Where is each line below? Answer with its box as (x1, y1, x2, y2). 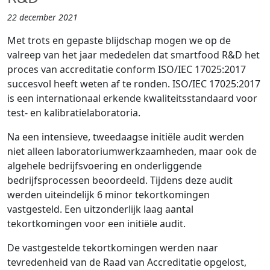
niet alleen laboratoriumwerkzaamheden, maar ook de (7, 145, 257, 159)
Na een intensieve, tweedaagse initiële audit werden (7, 130, 244, 144)
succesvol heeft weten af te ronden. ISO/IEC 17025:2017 (7, 77, 260, 91)
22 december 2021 (7, 11, 78, 24)
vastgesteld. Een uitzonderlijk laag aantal (7, 202, 193, 216)
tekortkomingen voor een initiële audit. (7, 217, 188, 231)
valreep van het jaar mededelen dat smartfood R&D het (7, 48, 260, 62)
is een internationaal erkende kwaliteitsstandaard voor (7, 92, 257, 105)
